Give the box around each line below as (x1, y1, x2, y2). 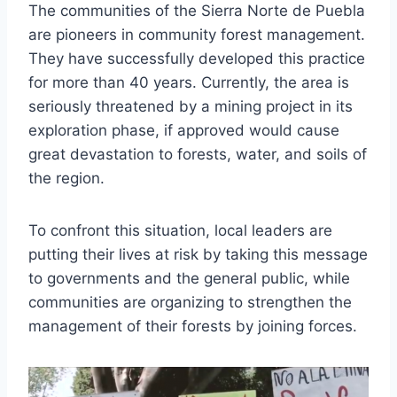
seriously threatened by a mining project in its (28, 97, 353, 115)
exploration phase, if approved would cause (28, 121, 339, 139)
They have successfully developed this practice (28, 49, 365, 67)
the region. (28, 168, 105, 187)
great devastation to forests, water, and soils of (28, 144, 367, 163)
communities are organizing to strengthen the (28, 292, 352, 311)
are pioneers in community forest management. (28, 25, 365, 43)
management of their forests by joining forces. (28, 316, 357, 335)
